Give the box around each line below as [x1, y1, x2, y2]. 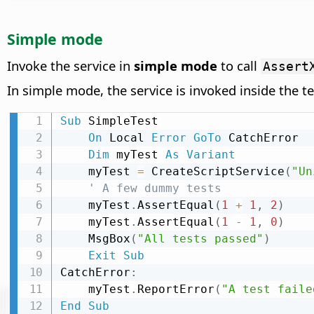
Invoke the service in [7, 57, 134, 75]
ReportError [137, 282, 214, 296]
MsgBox [88, 232, 130, 246]
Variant [186, 148, 235, 162]
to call [217, 57, 261, 75]
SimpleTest [81, 114, 158, 128]
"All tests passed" [137, 232, 264, 246]
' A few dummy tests [88, 182, 221, 196]
